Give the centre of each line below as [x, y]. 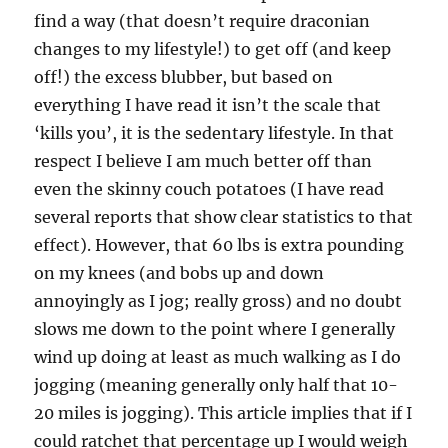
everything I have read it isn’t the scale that [208, 105]
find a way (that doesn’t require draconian [202, 21]
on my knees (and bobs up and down [179, 273]
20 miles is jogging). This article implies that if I [223, 413]
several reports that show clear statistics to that [224, 217]
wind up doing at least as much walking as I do [218, 357]
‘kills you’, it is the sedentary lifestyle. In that [214, 133]
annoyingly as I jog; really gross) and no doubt [218, 301]
